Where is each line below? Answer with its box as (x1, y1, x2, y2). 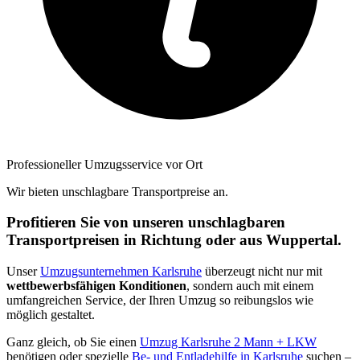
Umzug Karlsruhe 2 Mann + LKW (140, 335, 317, 350)
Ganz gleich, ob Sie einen (6, 335, 140, 350)
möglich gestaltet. (6, 308, 95, 322)
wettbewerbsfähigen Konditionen (6, 279, 186, 293)
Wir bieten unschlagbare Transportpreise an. (6, 184, 228, 198)
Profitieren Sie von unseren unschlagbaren (6, 214, 285, 231)
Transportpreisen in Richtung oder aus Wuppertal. (6, 231, 342, 249)
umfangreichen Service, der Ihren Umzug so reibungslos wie (6, 293, 313, 308)
